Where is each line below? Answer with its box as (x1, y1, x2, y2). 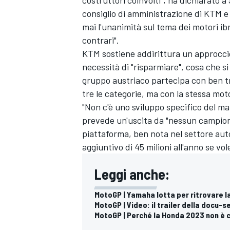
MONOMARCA (80, 192, 123, 202)
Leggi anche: (94, 165, 169, 183)
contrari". (82, 34, 119, 46)
